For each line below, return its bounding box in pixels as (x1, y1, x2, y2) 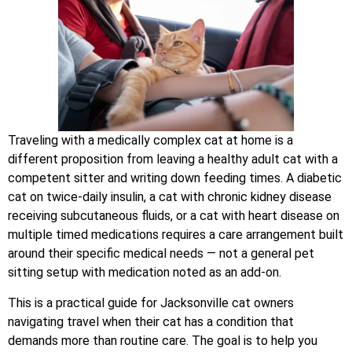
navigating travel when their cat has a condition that (8, 313, 294, 329)
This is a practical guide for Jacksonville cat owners (8, 295, 294, 310)
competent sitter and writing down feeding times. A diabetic (8, 170, 342, 186)
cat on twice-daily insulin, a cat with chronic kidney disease (8, 189, 332, 205)
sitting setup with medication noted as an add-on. (8, 265, 281, 280)
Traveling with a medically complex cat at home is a (8, 133, 293, 148)
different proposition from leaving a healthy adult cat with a (8, 152, 338, 167)
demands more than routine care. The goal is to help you (8, 332, 317, 348)
